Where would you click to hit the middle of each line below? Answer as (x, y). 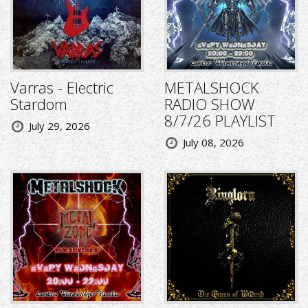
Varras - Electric (62, 88)
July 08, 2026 (213, 143)
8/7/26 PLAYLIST (220, 121)
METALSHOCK (211, 88)
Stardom (39, 104)
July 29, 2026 (59, 126)
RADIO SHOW (210, 104)
